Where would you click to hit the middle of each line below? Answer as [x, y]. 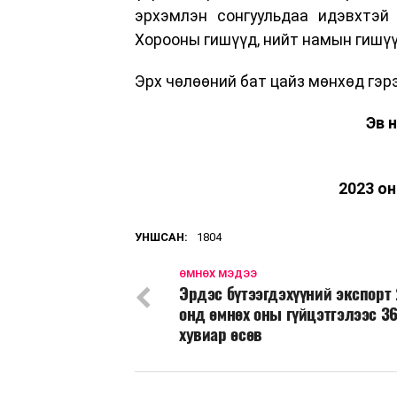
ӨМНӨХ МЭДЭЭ [218, 274]
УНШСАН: [161, 237]
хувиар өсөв [221, 334]
